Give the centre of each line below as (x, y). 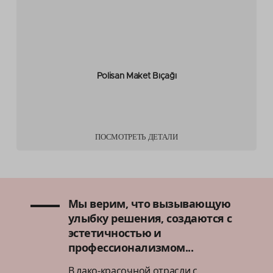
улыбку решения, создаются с (150, 218)
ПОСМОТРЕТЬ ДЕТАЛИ (136, 137)
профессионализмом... (131, 247)
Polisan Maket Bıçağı (136, 76)
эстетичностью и (115, 232)
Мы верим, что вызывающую (150, 203)
